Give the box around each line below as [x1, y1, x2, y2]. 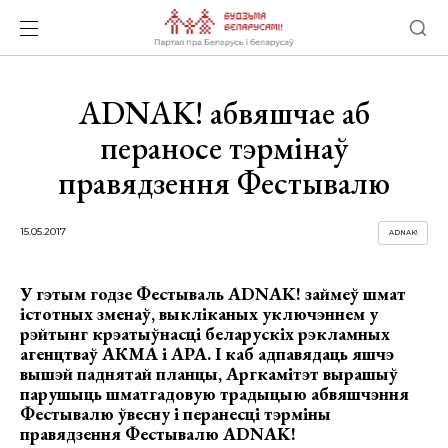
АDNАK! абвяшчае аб [78, 92, 370, 134]
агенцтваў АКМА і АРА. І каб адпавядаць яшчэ [20, 342, 394, 365]
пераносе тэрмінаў [100, 127, 348, 169]
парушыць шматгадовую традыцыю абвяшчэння [20, 382, 409, 405]
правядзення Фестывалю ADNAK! [20, 422, 296, 445]
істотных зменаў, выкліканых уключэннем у [20, 302, 378, 325]
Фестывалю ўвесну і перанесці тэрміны [20, 402, 331, 425]
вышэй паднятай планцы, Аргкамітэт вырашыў [20, 362, 398, 385]
